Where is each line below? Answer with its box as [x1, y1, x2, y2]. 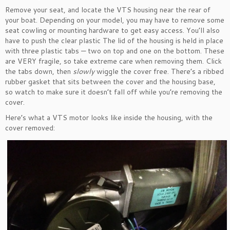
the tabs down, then [5, 66, 73, 76]
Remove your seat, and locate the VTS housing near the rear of [5, 5, 210, 15]
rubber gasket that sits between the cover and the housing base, [5, 76, 216, 87]
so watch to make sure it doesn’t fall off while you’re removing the [5, 87, 222, 97]
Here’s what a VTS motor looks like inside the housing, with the [5, 112, 213, 123]
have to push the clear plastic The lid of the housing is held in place [5, 35, 223, 46]
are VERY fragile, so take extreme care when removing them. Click [5, 56, 222, 66]
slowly [73, 66, 94, 76]
